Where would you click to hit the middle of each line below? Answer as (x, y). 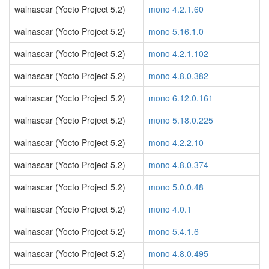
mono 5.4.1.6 (174, 231)
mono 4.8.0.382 (178, 76)
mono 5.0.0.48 (176, 187)
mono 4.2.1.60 (176, 9)
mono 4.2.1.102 (178, 53)
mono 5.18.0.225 (181, 120)
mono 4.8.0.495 (178, 253)
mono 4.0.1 (170, 209)
